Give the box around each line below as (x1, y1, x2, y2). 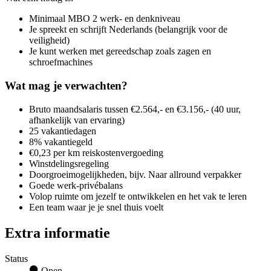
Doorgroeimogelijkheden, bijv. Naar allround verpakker (29, 169, 241, 180)
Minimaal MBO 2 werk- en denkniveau (29, 13, 180, 24)
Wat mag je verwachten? (5, 79, 128, 92)
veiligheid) (29, 35, 70, 46)
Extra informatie (5, 224, 110, 241)
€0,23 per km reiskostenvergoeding (29, 147, 163, 158)
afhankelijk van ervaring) (29, 114, 125, 125)
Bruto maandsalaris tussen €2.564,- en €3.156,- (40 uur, (29, 103, 241, 114)
